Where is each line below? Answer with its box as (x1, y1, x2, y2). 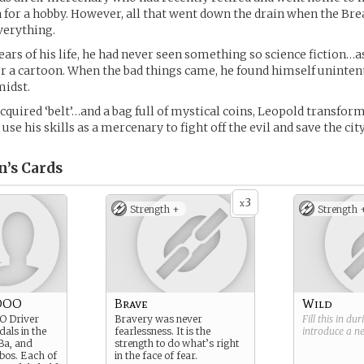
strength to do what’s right (115, 337, 239, 349)
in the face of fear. (115, 349, 197, 362)
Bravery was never (115, 313, 202, 325)
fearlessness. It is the (115, 325, 210, 337)
